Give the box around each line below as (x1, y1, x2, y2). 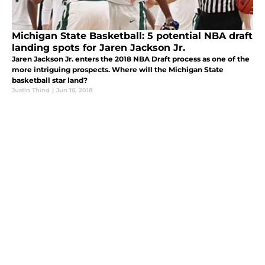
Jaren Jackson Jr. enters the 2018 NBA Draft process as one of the (12, 54, 250, 63)
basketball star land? (12, 75, 88, 85)
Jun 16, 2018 (56, 86, 93, 94)
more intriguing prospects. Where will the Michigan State (12, 64, 224, 74)
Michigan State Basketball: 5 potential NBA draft (12, 30, 253, 41)
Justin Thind (12, 86, 50, 94)
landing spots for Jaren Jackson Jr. (12, 41, 185, 53)
